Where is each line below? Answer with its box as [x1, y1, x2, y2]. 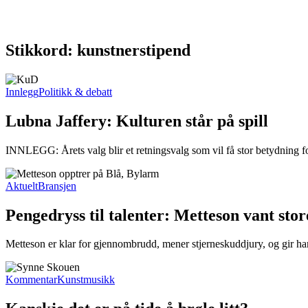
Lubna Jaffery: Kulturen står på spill [5, 111, 268, 130]
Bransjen [38, 179, 76, 192]
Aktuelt [5, 179, 38, 192]
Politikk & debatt [38, 85, 112, 98]
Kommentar [5, 274, 57, 286]
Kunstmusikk [57, 274, 115, 286]
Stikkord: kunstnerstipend [5, 41, 190, 59]
